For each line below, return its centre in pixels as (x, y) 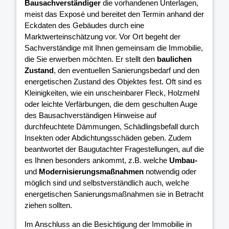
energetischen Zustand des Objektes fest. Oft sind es (113, 82)
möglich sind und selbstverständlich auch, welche (107, 183)
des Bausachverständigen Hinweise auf (90, 116)
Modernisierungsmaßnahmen (91, 172)
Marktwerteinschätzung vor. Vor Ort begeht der (102, 37)
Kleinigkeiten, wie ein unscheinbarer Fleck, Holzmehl (112, 93)
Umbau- (183, 161)
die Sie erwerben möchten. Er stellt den (91, 59)
